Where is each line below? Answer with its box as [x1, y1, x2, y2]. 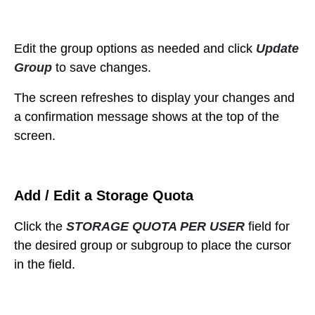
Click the [14, 219, 66, 234]
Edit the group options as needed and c [14, 41, 234, 56]
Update [256, 41, 299, 56]
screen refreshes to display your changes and [39, 91, 295, 105]
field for [245, 219, 290, 234]
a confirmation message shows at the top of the [14, 110, 279, 124]
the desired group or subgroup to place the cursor [14, 238, 291, 253]
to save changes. [52, 60, 151, 75]
